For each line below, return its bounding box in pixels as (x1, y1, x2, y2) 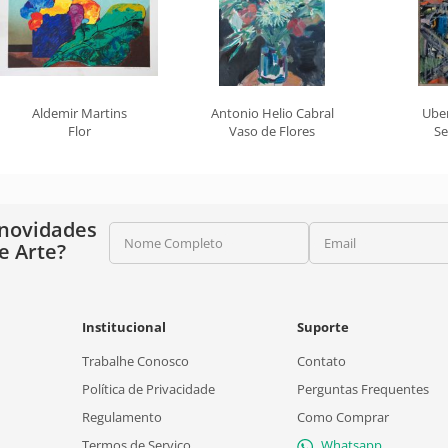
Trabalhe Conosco (81, 352, 189, 370)
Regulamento (81, 408, 162, 426)
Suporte (297, 318, 349, 336)
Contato (297, 352, 346, 370)
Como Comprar (297, 408, 389, 426)
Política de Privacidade (81, 380, 215, 398)
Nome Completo (124, 234, 223, 252)
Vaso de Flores (229, 122, 315, 140)
